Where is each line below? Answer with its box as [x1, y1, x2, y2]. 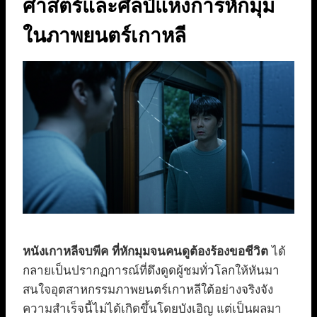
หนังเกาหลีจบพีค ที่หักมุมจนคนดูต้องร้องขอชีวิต [23, 245, 268, 259]
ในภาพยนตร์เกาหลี [23, 25, 186, 47]
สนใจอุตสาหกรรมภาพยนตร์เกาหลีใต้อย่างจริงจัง [23, 283, 273, 297]
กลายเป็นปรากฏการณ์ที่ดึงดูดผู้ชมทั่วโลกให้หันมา [23, 264, 279, 278]
